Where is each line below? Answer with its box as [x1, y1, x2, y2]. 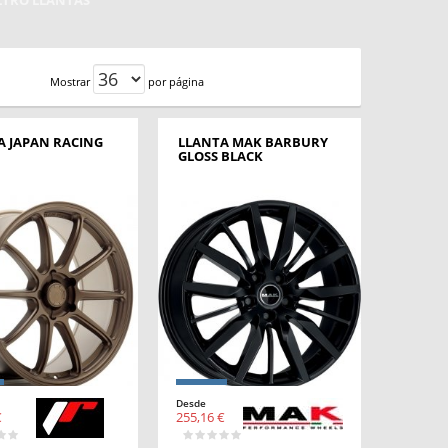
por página [148, 74, 205, 90]
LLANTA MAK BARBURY [177, 132, 328, 151]
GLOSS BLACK [177, 146, 263, 165]
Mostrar [50, 74, 91, 90]
